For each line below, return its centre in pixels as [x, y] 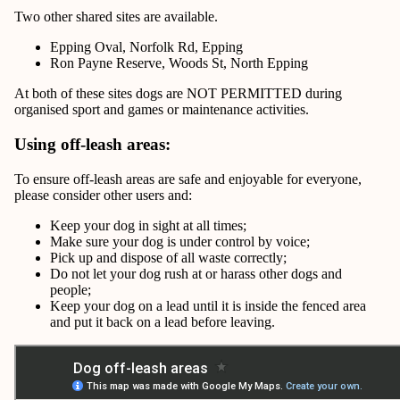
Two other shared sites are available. [116, 17]
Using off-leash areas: [92, 145]
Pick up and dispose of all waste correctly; [168, 257]
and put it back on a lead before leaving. [162, 321]
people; [71, 289]
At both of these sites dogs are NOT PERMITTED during [178, 94]
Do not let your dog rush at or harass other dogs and [196, 273]
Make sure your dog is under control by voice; [180, 241]
